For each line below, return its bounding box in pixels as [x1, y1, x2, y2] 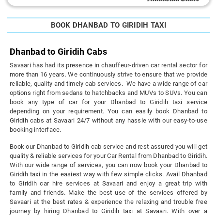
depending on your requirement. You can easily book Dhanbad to [10, 108, 207, 115]
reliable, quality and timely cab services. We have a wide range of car [10, 80, 207, 88]
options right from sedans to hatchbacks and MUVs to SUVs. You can [10, 89, 207, 97]
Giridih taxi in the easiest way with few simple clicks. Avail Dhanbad [10, 170, 207, 178]
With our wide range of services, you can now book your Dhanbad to [10, 161, 207, 169]
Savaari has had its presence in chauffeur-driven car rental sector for [10, 62, 207, 69]
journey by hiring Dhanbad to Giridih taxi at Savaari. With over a [10, 207, 207, 215]
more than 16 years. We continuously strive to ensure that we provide [10, 71, 207, 78]
